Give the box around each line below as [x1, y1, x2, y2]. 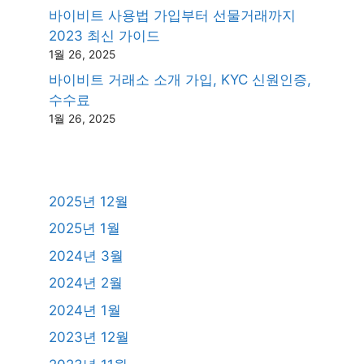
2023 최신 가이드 [49, 28, 160, 44]
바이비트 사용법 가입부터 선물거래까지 [49, 7, 296, 24]
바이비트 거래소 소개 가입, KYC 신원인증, [49, 71, 311, 88]
